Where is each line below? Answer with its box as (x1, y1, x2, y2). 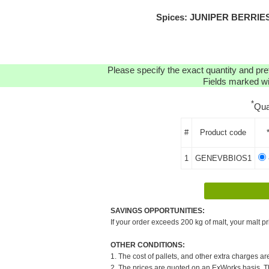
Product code (200, 127, 246, 137)
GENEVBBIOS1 (195, 153, 252, 163)
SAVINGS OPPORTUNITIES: (110, 206, 205, 215)
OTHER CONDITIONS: (110, 240, 185, 249)
